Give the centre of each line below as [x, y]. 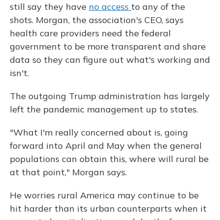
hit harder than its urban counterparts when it [108, 208]
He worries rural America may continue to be [104, 195]
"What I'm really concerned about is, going [99, 132]
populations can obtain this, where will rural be [109, 159]
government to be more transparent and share [108, 46]
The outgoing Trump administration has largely [110, 96]
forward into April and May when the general [106, 145]
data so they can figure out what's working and [110, 59]
